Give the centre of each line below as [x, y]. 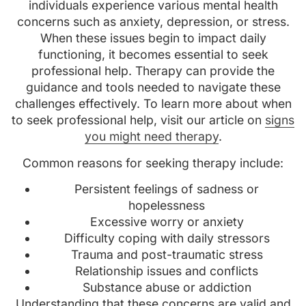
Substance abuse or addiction [167, 287]
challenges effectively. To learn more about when [153, 104]
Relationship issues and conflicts [167, 270]
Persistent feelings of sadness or [167, 189]
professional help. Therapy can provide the [153, 71]
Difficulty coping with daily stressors [167, 238]
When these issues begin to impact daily [153, 38]
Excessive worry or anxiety [167, 221]
